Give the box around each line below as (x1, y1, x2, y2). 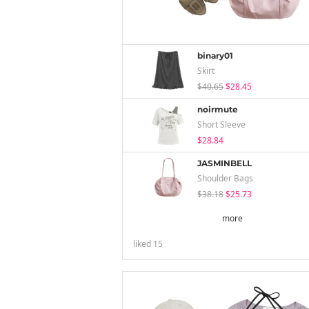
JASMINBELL (197, 158, 252, 168)
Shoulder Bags (197, 172, 254, 184)
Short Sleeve (197, 119, 246, 130)
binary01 (197, 50, 234, 61)
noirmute (197, 104, 239, 114)
